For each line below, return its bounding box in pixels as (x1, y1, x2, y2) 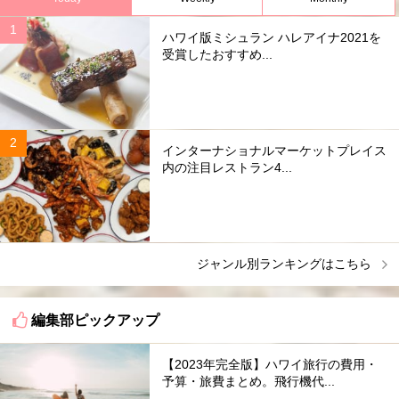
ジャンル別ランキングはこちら (196, 256, 371, 272)
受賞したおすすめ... (162, 46, 273, 61)
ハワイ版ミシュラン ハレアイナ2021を (162, 29, 381, 45)
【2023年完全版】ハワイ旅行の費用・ (162, 357, 378, 372)
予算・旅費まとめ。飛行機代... (162, 374, 335, 389)
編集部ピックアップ (31, 312, 159, 328)
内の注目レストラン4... (162, 159, 292, 175)
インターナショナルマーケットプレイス (162, 142, 387, 158)
